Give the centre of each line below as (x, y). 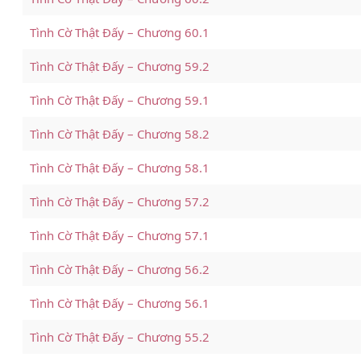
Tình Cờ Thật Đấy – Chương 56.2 (120, 269)
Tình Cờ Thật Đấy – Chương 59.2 (120, 66)
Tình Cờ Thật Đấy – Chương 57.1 (120, 235)
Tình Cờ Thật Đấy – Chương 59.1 (120, 100)
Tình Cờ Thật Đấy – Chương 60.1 (120, 32)
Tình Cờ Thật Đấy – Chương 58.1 (120, 168)
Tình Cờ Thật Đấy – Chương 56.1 (120, 303)
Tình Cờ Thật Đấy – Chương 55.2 (120, 337)
